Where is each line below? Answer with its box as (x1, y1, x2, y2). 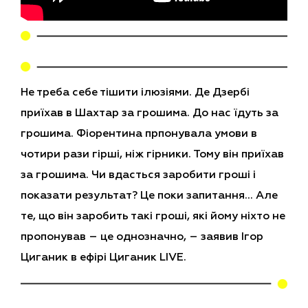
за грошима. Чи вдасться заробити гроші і (21, 169, 256, 181)
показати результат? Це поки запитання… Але (21, 190, 278, 201)
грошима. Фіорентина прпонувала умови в (21, 128, 257, 140)
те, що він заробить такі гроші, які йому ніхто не (21, 210, 285, 222)
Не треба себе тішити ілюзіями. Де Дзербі (21, 87, 250, 98)
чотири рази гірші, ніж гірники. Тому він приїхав (21, 148, 284, 160)
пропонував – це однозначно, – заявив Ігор (21, 231, 263, 243)
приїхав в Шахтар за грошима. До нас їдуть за (21, 107, 278, 119)
